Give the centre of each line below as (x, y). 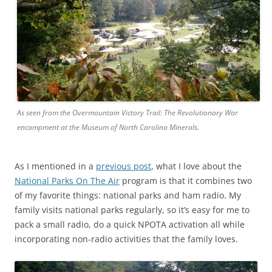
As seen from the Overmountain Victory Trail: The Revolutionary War (127, 113)
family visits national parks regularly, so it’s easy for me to (132, 210)
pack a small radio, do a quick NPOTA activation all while (130, 225)
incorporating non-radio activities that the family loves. (126, 239)
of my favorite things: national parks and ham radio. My (128, 195)
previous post (124, 166)
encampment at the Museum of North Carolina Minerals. (108, 127)
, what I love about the (196, 166)
